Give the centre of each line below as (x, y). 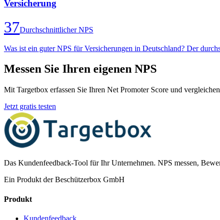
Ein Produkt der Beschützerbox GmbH (64, 180)
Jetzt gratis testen (30, 107)
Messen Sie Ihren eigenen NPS (80, 69)
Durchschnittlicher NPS (56, 29)
